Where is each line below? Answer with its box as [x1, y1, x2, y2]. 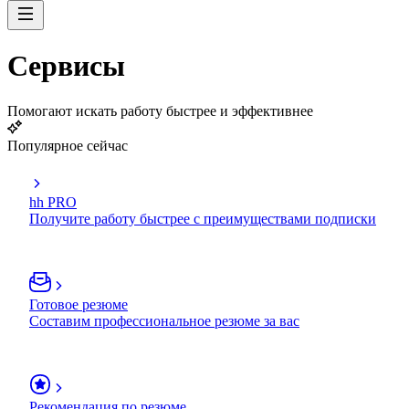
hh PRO [29, 194, 77, 210]
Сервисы [7, 49, 125, 83]
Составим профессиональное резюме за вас [29, 312, 299, 329]
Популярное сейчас [7, 137, 128, 153]
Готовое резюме [29, 296, 128, 312]
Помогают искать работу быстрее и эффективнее [7, 102, 313, 119]
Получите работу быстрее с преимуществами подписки [29, 210, 376, 226]
